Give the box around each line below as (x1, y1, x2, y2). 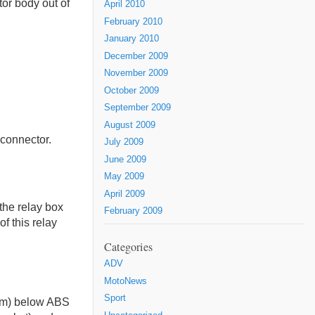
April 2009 (104, 188, 145, 199)
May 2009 (104, 172, 144, 181)
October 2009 (104, 85, 159, 96)
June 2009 (104, 154, 146, 165)
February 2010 (104, 16, 162, 27)
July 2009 (104, 137, 143, 147)
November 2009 (104, 68, 168, 78)
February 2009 (104, 206, 162, 216)
